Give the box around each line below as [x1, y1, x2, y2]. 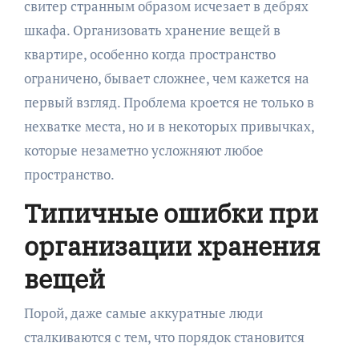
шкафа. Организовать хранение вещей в [23, 21, 280, 40]
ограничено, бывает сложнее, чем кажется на [23, 69, 309, 88]
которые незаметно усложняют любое [23, 141, 264, 160]
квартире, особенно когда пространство [23, 45, 276, 64]
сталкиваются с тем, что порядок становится [23, 327, 305, 346]
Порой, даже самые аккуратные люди [23, 303, 263, 322]
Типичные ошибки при [23, 196, 318, 231]
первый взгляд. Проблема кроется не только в [23, 93, 314, 112]
